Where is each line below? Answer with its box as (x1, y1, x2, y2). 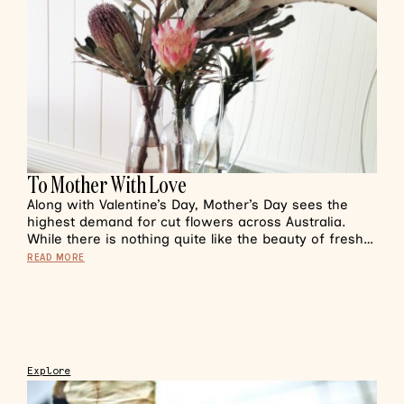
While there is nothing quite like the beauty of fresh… (27, 231, 373, 247)
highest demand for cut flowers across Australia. (27, 214, 345, 230)
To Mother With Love (27, 170, 187, 199)
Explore (27, 365, 71, 377)
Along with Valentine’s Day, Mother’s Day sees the (27, 197, 348, 213)
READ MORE (27, 251, 85, 264)
